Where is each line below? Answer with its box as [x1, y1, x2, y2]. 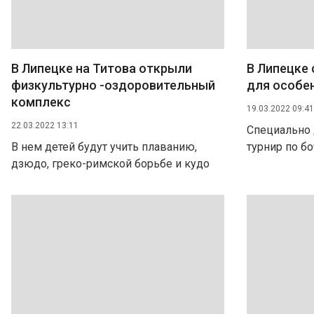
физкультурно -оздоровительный [11, 78, 215, 93]
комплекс [11, 95, 71, 109]
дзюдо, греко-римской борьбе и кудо [11, 157, 210, 170]
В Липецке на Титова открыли [11, 61, 192, 76]
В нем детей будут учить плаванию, [11, 140, 197, 153]
